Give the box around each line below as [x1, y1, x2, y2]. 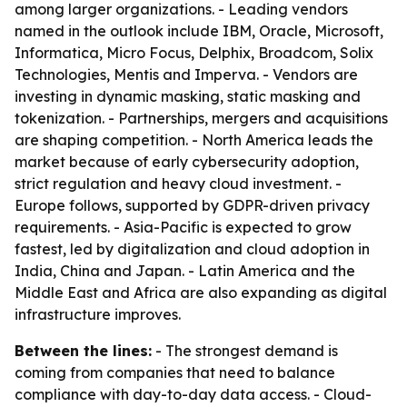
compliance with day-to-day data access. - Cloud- [15, 385, 372, 403]
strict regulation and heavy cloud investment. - [15, 174, 342, 193]
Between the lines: [15, 342, 152, 360]
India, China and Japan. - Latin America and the [15, 262, 355, 280]
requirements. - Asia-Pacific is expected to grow [15, 218, 352, 236]
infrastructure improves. [15, 305, 181, 323]
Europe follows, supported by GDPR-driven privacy [15, 196, 370, 214]
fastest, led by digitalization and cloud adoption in [15, 240, 370, 258]
